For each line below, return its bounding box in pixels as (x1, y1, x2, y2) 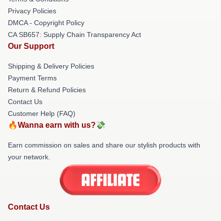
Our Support (8, 41, 54, 50)
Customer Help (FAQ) (8, 109, 75, 117)
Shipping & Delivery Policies (8, 62, 94, 70)
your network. (8, 152, 50, 161)
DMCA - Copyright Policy (8, 18, 84, 27)
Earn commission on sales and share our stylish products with (8, 141, 200, 149)
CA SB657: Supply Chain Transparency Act (8, 30, 141, 38)
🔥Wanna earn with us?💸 (8, 120, 106, 129)
